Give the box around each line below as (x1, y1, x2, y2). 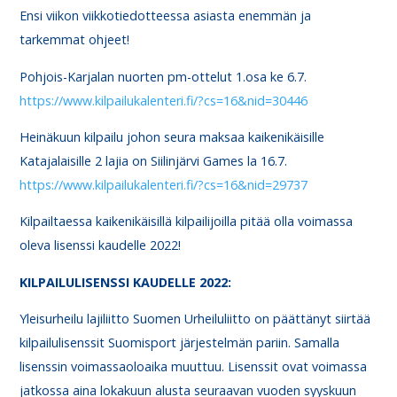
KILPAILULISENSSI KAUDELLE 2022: (19, 273, 232, 291)
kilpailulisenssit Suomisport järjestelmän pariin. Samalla (19, 334, 340, 352)
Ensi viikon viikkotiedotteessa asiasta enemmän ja (19, 7, 312, 25)
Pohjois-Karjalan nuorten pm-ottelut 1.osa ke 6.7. (19, 67, 307, 85)
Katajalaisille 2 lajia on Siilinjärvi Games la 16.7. (19, 152, 288, 170)
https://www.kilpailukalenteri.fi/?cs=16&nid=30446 (19, 91, 308, 109)
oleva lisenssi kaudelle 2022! (19, 237, 182, 254)
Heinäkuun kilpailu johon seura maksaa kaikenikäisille (19, 128, 325, 146)
